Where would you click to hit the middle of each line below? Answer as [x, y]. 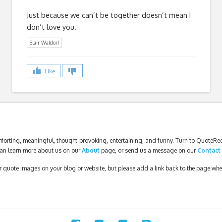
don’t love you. [52, 27]
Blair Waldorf [44, 42]
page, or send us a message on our [149, 151]
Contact [209, 151]
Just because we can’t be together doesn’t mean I [109, 15]
